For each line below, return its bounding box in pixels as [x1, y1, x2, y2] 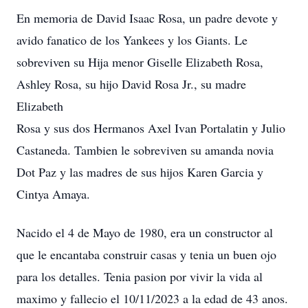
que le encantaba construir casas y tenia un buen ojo [16, 246, 276, 263]
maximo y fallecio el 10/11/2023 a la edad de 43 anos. [16, 290, 288, 307]
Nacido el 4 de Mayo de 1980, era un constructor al [16, 224, 273, 241]
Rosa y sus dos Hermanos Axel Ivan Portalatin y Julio [16, 120, 285, 136]
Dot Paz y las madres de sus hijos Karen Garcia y [16, 164, 263, 180]
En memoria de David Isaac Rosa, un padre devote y [16, 10, 278, 26]
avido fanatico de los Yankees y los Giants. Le [16, 32, 247, 48]
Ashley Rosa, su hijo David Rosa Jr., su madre [16, 76, 246, 92]
